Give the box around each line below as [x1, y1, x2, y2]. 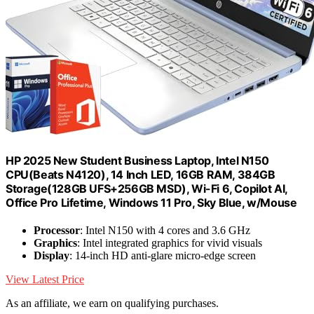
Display [34, 249, 69, 261]
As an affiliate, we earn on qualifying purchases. [6, 296, 219, 309]
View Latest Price [6, 273, 84, 285]
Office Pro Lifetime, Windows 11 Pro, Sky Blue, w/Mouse [6, 195, 297, 210]
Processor [34, 224, 80, 236]
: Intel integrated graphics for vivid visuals [77, 236, 262, 249]
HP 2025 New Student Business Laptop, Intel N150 [6, 153, 269, 168]
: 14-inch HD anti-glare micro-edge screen [69, 249, 256, 261]
